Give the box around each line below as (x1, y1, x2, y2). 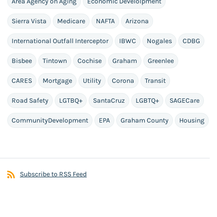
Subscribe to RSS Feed (20, 170, 87, 179)
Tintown (43, 57, 67, 65)
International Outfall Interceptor (12, 37, 108, 46)
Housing (179, 116, 204, 125)
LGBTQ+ (136, 96, 159, 105)
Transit (145, 77, 166, 85)
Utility (83, 77, 101, 85)
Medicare (57, 17, 85, 26)
